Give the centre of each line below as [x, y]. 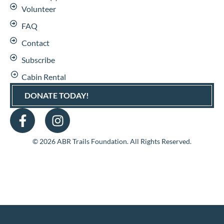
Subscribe [38, 60]
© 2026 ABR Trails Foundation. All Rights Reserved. [112, 141]
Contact [35, 43]
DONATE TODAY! [57, 95]
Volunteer [38, 9]
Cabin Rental [43, 77]
